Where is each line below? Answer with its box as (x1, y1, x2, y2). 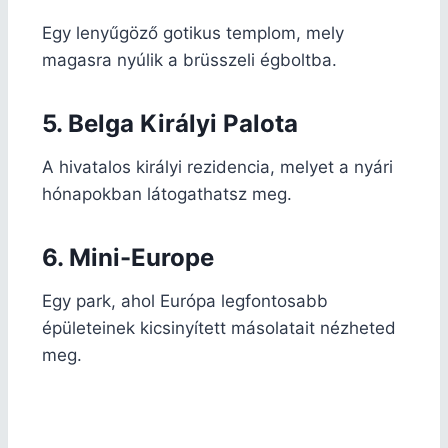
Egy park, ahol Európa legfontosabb (42, 290, 328, 311)
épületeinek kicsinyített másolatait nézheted (42, 317, 396, 338)
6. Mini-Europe (42, 242, 214, 272)
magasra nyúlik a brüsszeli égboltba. (42, 49, 337, 70)
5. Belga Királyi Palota (42, 108, 298, 138)
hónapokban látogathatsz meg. (42, 183, 292, 204)
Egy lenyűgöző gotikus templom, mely (42, 22, 344, 43)
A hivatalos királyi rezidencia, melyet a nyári (42, 156, 393, 177)
